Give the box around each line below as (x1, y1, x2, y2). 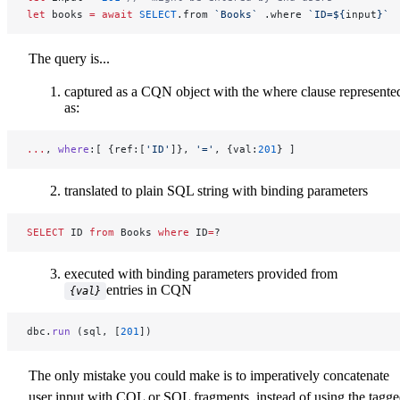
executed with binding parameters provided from (64, 266, 337, 282)
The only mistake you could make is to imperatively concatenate (29, 368, 389, 384)
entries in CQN (106, 282, 192, 298)
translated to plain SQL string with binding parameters (64, 183, 368, 199)
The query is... (29, 51, 110, 67)
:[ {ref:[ (89, 143, 146, 156)
